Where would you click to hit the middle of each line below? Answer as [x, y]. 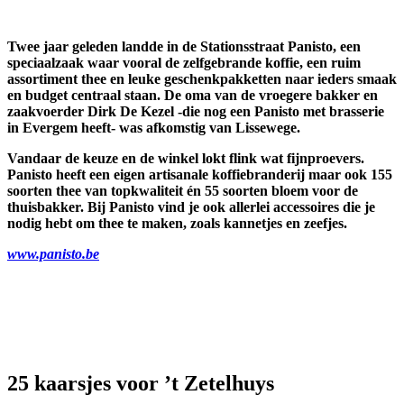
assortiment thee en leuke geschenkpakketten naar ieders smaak [202, 78]
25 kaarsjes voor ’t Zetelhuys [141, 384]
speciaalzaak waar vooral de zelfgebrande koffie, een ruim [184, 62]
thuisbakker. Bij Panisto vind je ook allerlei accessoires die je [191, 207]
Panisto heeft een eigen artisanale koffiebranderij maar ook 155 [200, 174]
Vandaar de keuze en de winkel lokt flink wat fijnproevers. [186, 158]
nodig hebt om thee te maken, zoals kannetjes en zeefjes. [177, 223]
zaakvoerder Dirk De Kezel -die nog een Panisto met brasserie [196, 111]
